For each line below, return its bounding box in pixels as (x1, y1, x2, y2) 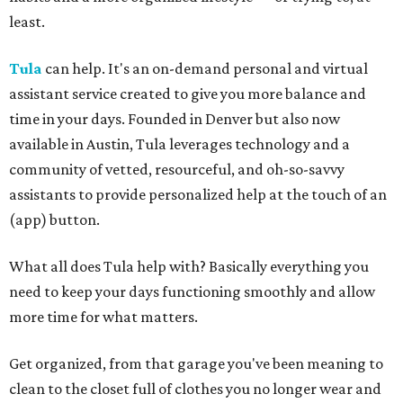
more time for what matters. (9, 308, 198, 326)
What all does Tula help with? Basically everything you (9, 257, 369, 275)
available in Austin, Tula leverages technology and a (9, 135, 350, 153)
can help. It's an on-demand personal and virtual (42, 59, 368, 77)
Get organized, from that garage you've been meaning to (9, 354, 383, 372)
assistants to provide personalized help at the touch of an (9, 185, 387, 203)
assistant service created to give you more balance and (9, 85, 366, 103)
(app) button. (9, 210, 100, 228)
